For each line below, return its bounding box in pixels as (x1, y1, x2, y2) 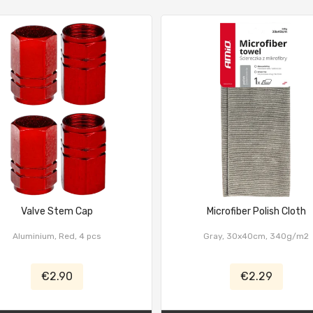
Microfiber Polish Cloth (206, 205, 306, 217)
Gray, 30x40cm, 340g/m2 (203, 231, 310, 241)
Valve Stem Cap (20, 205, 93, 217)
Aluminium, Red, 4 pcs (12, 231, 101, 241)
